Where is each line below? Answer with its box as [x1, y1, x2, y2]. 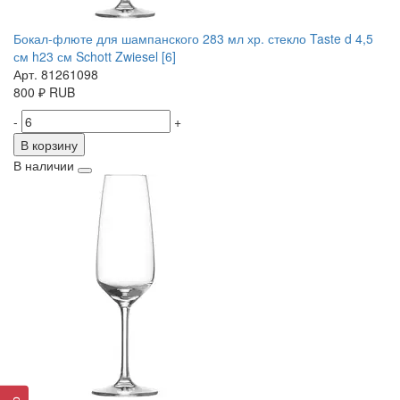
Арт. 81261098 [13, 65, 98, 84]
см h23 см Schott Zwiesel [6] [13, 47, 176, 66]
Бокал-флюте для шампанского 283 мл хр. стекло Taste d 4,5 [13, 29, 373, 48]
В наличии [13, 156, 74, 175]
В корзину [21, 136, 78, 154]
